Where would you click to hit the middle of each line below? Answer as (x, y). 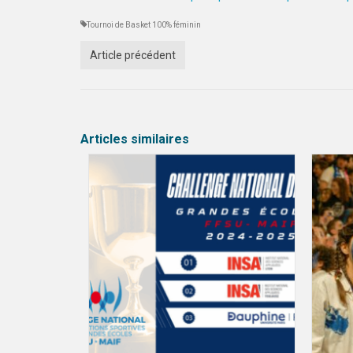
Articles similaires (135, 139)
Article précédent (133, 55)
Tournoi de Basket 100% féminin (144, 25)
